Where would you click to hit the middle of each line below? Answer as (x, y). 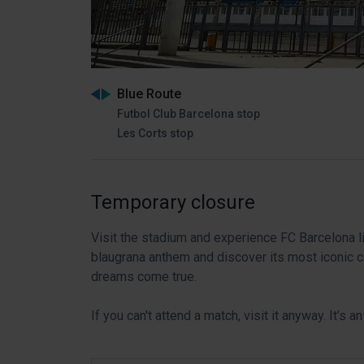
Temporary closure (173, 202)
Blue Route (149, 94)
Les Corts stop (155, 133)
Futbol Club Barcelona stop (188, 114)
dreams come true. (144, 276)
